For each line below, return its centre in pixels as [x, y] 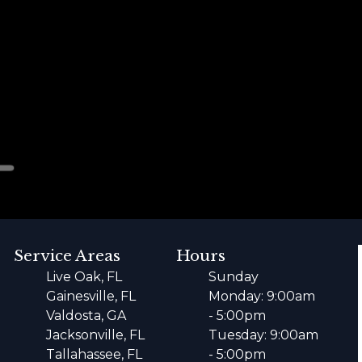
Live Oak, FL [84, 277]
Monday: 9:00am [261, 297]
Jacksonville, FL [96, 335]
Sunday [233, 277]
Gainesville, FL [91, 297]
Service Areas [67, 256]
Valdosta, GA [86, 316]
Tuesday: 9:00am [263, 335]
